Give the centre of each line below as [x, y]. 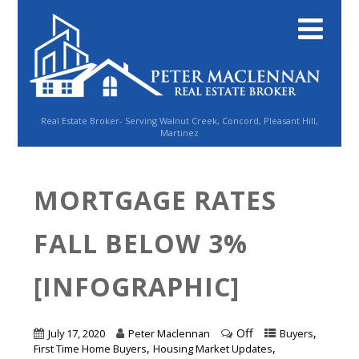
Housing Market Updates [213, 349]
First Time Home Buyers [91, 349]
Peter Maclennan [169, 333]
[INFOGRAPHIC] [137, 286]
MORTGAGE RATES [155, 200]
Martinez [179, 133]
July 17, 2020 [77, 333]
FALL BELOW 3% [141, 243]
